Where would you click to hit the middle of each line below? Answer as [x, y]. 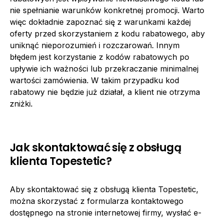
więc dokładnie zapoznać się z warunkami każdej [100, 22]
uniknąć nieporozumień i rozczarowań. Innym [95, 45]
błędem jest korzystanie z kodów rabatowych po [100, 57]
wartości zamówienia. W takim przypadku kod [94, 80]
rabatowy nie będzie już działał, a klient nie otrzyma [105, 92]
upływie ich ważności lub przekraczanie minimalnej [104, 68]
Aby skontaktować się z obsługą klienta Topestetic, [104, 189]
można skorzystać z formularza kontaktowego [97, 201]
